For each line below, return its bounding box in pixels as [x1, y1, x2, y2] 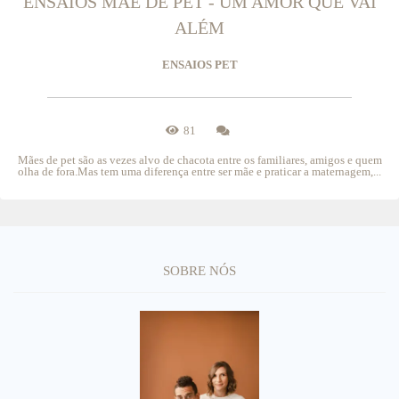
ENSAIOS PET [161, 57, 238, 71]
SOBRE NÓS [163, 263, 236, 278]
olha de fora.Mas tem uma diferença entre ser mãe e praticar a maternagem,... [18, 164, 381, 178]
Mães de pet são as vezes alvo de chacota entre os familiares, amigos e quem [17, 152, 382, 167]
